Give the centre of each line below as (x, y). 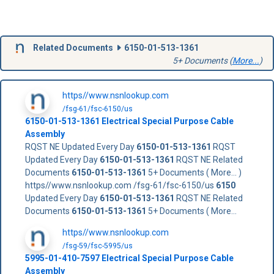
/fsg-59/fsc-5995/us (97, 246)
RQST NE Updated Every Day (80, 146)
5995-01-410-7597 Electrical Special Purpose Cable (129, 258)
